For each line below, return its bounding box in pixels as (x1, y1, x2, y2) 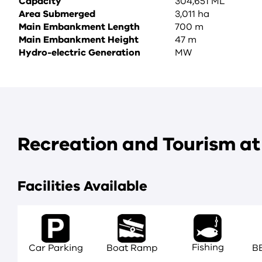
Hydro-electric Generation (19, 46, 140, 59)
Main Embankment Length (19, 20, 140, 33)
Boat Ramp (106, 241, 157, 254)
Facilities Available (18, 177, 147, 195)
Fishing (191, 241, 224, 254)
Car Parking (28, 241, 83, 254)
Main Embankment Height (19, 33, 139, 46)
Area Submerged (19, 8, 95, 20)
